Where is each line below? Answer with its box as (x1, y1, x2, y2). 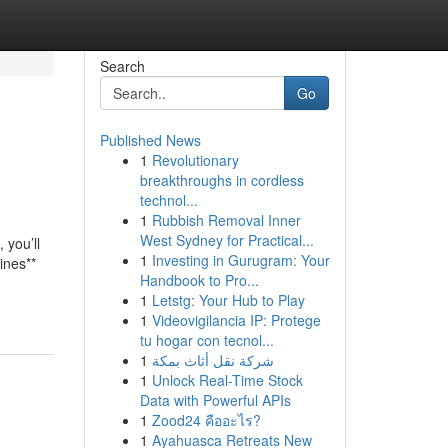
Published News (99, 130, 201, 150)
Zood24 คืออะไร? (151, 410, 261, 430)
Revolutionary (151, 150, 239, 170)
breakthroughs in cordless (139, 170, 304, 190)
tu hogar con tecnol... (139, 330, 274, 350)
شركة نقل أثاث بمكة (151, 350, 274, 370)
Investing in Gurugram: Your (151, 250, 330, 270)
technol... (139, 190, 198, 210)
